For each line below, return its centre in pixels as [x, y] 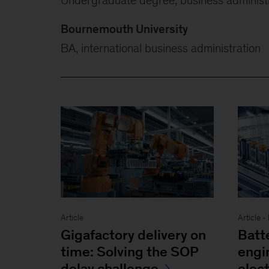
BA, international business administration [160, 48]
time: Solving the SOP [129, 251]
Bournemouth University [124, 29]
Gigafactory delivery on [133, 234]
